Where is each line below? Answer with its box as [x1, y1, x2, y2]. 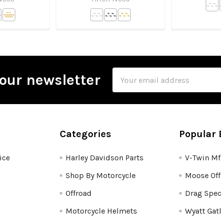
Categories [60, 128, 111, 140]
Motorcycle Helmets [66, 206, 138, 216]
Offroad [66, 188, 92, 198]
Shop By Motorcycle [66, 171, 136, 181]
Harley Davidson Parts [66, 153, 144, 163]
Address [112, 80, 142, 90]
